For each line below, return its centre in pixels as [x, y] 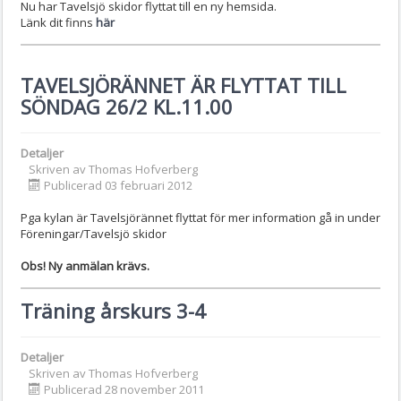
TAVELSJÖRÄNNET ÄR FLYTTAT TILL [183, 85]
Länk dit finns [58, 22]
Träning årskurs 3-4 [113, 310]
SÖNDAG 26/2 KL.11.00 [127, 106]
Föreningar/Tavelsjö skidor [94, 233]
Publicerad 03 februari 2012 [118, 185]
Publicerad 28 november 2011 [124, 389]
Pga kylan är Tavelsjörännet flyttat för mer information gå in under [200, 217]
